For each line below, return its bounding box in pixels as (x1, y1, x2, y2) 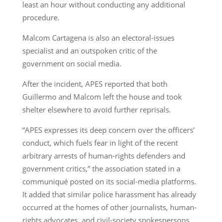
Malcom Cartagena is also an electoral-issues (22, 33, 174, 43)
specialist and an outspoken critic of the (22, 46, 157, 56)
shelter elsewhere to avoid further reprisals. (22, 105, 171, 115)
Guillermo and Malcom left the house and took (22, 92, 182, 102)
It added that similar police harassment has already (22, 189, 196, 200)
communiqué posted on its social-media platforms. (22, 176, 196, 187)
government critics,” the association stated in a (22, 164, 180, 174)
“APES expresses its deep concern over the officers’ (22, 125, 195, 135)
